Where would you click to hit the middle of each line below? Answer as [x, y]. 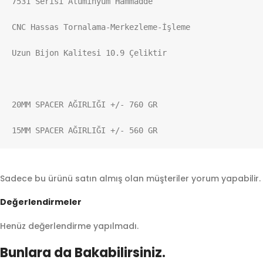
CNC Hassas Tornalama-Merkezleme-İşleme [101, 27]
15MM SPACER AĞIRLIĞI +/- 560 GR [85, 130]
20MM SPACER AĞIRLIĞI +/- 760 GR [85, 104]
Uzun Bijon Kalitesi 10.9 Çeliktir [89, 53]
